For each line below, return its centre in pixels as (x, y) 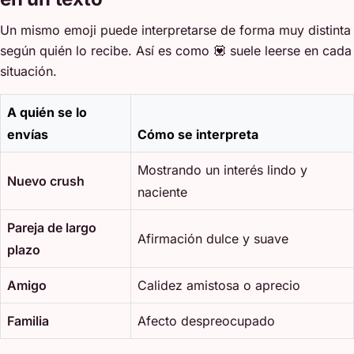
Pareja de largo (52, 227)
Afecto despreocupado (206, 320)
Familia (28, 320)
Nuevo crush (46, 181)
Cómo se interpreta (198, 134)
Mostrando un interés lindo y (222, 169)
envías (28, 134)
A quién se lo (47, 112)
